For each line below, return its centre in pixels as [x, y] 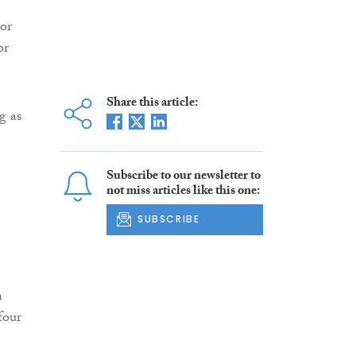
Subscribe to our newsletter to [183, 177]
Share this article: [152, 104]
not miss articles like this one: [183, 192]
